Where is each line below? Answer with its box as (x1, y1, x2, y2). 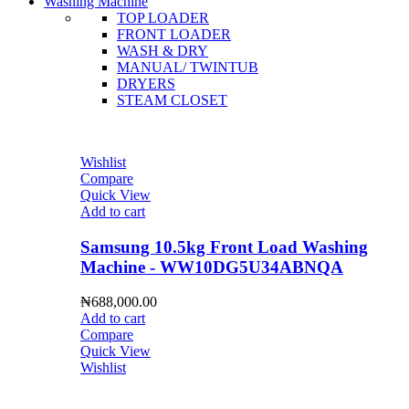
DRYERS (117, 75, 175, 91)
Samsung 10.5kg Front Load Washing (80, 236, 368, 257)
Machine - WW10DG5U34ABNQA (80, 257, 343, 277)
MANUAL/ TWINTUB (117, 58, 258, 75)
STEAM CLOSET (117, 91, 227, 108)
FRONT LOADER (117, 26, 231, 42)
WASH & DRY (117, 42, 208, 58)
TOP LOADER (117, 9, 209, 26)
